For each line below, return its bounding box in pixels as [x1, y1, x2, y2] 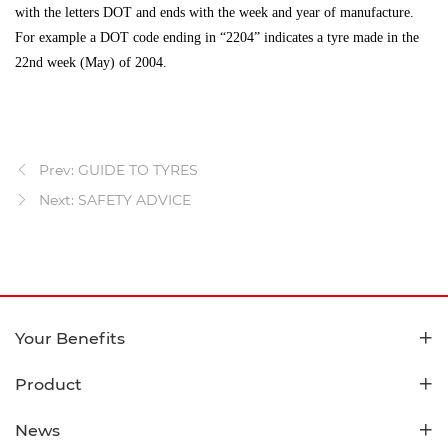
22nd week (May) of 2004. [15, 55, 167, 71]
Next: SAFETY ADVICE [39, 191, 191, 210]
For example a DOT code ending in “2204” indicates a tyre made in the [15, 30, 419, 46]
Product [15, 375, 82, 395]
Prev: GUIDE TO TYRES [39, 161, 198, 180]
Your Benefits [15, 329, 125, 349]
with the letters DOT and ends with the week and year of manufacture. [15, 5, 414, 21]
